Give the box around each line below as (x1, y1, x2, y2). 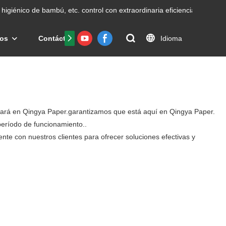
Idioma (160, 34, 182, 42)
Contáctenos (38, 34, 83, 42)
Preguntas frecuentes (103, 34, 178, 42)
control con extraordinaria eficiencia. (80, 6, 198, 14)
